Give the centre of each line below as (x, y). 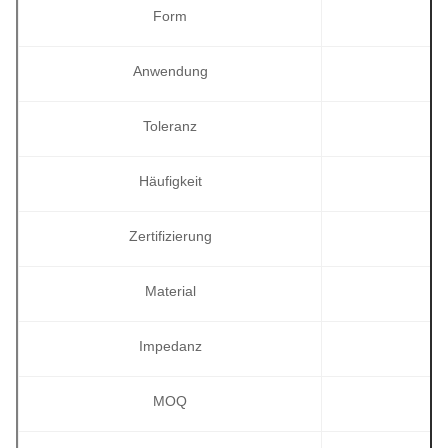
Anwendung (170, 71)
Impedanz (170, 346)
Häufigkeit (170, 181)
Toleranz (170, 126)
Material (170, 291)
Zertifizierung (170, 236)
